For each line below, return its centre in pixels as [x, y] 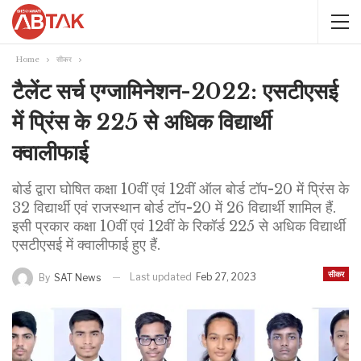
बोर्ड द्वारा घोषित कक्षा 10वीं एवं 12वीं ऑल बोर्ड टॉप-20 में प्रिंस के [180, 189]
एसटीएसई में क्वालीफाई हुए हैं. [86, 245]
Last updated [162, 277]
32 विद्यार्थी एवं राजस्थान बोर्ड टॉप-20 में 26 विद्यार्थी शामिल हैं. [174, 208]
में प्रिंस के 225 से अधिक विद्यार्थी [142, 122]
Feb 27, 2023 [226, 277]
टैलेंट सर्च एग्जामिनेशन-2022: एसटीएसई [175, 91]
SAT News [77, 277]
